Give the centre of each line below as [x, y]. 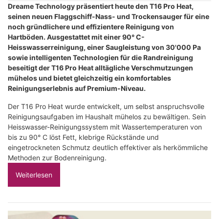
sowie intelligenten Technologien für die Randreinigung [100, 58]
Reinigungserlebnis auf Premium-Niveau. [77, 88]
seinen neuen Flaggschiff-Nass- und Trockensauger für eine [109, 17]
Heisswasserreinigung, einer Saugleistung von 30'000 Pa [104, 47]
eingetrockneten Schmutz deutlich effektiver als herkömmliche [108, 148]
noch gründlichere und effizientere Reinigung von [91, 27]
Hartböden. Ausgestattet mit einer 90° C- [76, 37]
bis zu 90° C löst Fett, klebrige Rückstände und [83, 137]
